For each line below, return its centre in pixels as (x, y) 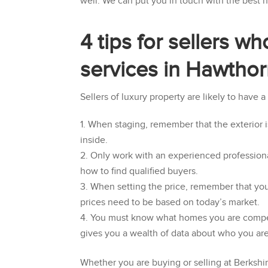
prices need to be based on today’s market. (170, 203)
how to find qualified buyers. (139, 172)
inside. (94, 141)
